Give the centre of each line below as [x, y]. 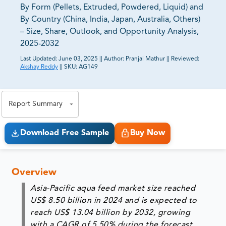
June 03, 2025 [78, 59]
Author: [115, 59]
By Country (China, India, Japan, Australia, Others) [110, 20]
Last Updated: [39, 59]
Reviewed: [185, 59]
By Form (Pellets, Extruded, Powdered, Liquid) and [112, 8]
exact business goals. [48, 86]
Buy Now [147, 133]
